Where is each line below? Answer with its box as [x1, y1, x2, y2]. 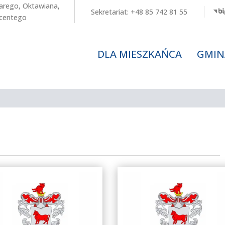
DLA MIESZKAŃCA [97, 47, 182, 61]
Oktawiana [22, 1, 58, 11]
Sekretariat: [91, 7, 131, 17]
